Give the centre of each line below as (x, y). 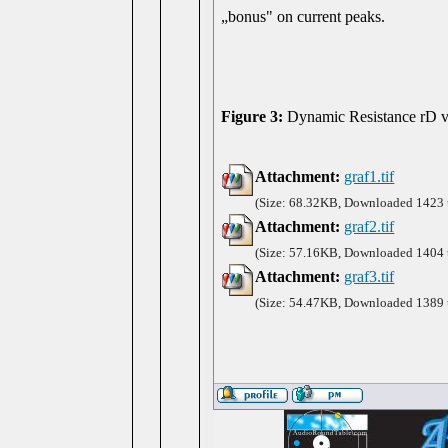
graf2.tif (369, 226)
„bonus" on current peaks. (303, 16)
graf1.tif (369, 176)
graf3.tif (369, 276)
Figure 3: (252, 116)
